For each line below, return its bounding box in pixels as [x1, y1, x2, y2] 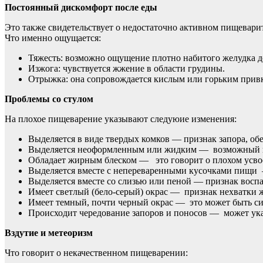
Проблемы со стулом [5, 93, 93, 104]
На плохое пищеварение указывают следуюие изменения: [5, 113, 237, 124]
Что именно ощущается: [5, 32, 101, 43]
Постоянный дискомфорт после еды [5, 2, 157, 12]
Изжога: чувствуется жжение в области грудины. [28, 63, 225, 73]
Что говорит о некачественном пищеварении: [5, 247, 188, 258]
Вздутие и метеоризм [5, 227, 93, 238]
